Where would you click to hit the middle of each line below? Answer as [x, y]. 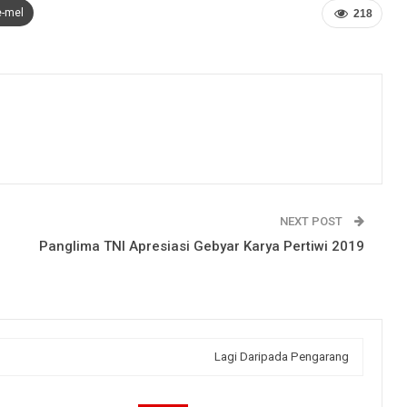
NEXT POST [313, 221]
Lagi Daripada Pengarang [282, 356]
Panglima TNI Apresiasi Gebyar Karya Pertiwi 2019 [202, 246]
